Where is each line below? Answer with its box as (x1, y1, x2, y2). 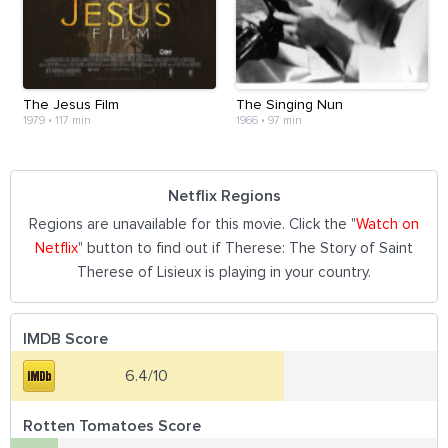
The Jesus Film (23, 97, 119, 112)
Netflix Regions (168, 187, 281, 204)
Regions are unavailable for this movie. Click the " (29, 216, 356, 232)
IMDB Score (23, 330, 108, 347)
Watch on (356, 216, 419, 232)
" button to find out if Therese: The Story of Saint (78, 240, 413, 256)
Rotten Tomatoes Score (23, 417, 201, 434)
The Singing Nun (235, 97, 343, 112)
